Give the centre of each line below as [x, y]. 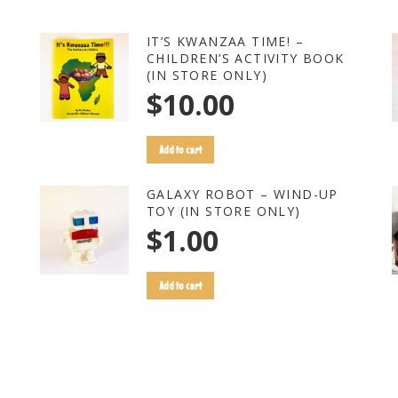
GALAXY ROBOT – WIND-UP [243, 194]
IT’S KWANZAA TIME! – [225, 41]
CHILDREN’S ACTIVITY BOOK [246, 58]
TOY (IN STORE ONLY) [224, 211]
